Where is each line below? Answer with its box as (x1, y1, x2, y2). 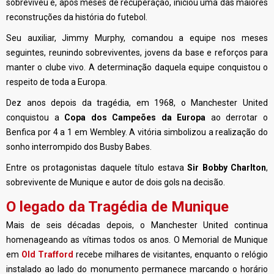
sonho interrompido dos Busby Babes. (6, 142, 152, 152)
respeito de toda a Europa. (6, 77, 107, 87)
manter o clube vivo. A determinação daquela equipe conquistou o (6, 62, 268, 72)
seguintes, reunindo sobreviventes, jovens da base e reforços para (6, 48, 268, 57)
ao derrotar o (206, 113, 268, 122)
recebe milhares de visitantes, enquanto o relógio (73, 250, 268, 259)
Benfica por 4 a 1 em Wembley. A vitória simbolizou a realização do (6, 127, 268, 137)
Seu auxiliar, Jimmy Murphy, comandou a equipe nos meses (6, 33, 268, 43)
